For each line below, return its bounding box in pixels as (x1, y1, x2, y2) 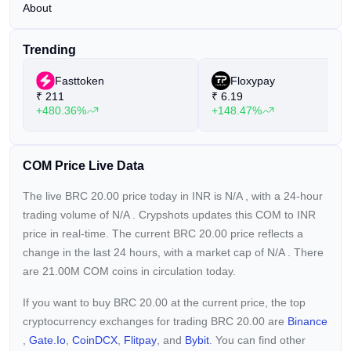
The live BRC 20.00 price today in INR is (23, 190, 225, 202)
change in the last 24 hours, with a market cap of (23, 246, 267, 259)
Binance (288, 315, 327, 327)
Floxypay (230, 74, 275, 87)
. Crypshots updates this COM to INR (132, 208, 316, 221)
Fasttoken (55, 74, 104, 87)
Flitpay (124, 334, 157, 346)
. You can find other (209, 334, 306, 346)
